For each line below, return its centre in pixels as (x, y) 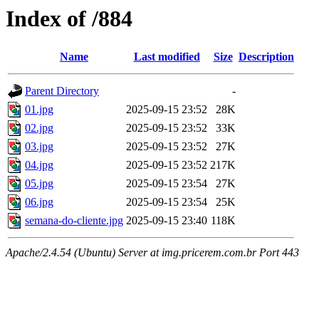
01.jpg (39, 110)
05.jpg (39, 184)
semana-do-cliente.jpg (74, 221)
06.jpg (39, 202)
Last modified (167, 57)
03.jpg (39, 147)
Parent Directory (62, 91)
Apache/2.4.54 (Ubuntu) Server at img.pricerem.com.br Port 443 (152, 253)
